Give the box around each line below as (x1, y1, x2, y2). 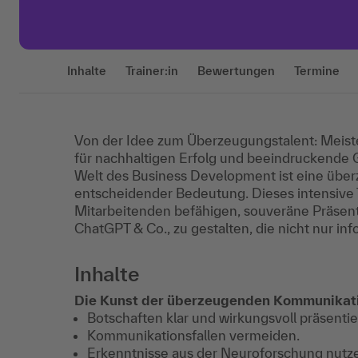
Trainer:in (125, 64, 178, 78)
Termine (294, 64, 340, 78)
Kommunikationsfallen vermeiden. (87, 328, 300, 343)
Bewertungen (197, 64, 275, 78)
